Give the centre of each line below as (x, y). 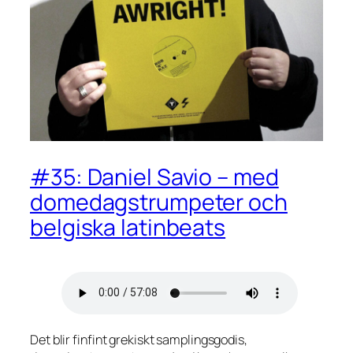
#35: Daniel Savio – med (154, 177)
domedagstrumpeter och (159, 203)
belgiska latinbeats (128, 228)
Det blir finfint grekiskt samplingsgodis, (139, 340)
